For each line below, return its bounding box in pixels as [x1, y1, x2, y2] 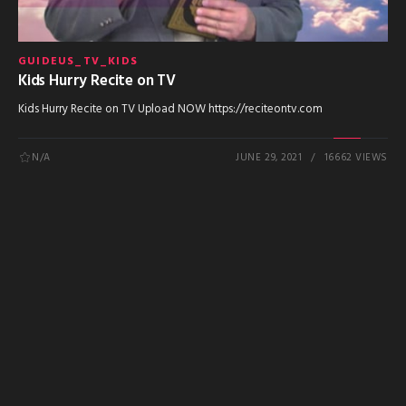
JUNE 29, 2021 [236, 150, 303, 167]
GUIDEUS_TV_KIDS [18, 53, 138, 72]
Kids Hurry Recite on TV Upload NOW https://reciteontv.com [18, 99, 323, 119]
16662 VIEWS [324, 150, 388, 167]
